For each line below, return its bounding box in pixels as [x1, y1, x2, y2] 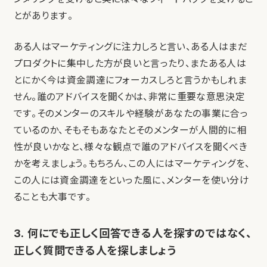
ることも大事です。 [13, 191, 91, 203]
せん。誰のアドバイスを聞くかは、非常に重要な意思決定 [13, 91, 245, 103]
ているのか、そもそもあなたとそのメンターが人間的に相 [13, 125, 247, 136]
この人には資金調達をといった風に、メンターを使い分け [13, 175, 249, 187]
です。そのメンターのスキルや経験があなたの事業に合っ [13, 108, 248, 120]
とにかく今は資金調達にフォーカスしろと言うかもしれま [13, 74, 247, 86]
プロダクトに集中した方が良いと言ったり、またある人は [13, 58, 246, 70]
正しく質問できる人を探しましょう [13, 244, 176, 257]
